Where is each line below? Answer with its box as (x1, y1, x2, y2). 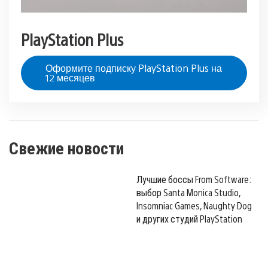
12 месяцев (45, 71, 95, 84)
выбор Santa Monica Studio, (136, 186, 240, 199)
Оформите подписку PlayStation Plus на (45, 61, 222, 74)
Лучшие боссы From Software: (136, 173, 251, 186)
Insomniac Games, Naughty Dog (136, 199, 252, 212)
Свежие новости (9, 136, 124, 158)
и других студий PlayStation (136, 212, 242, 226)
